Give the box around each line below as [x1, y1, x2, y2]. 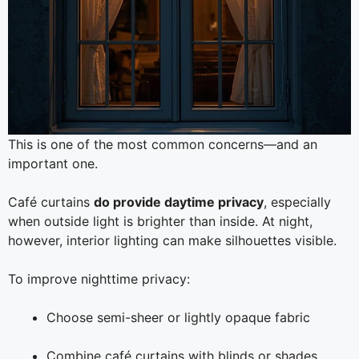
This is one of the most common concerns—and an [8, 135, 317, 152]
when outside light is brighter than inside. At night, [8, 212, 313, 229]
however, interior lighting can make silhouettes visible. [8, 232, 337, 248]
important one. [8, 155, 98, 171]
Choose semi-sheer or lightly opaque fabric [46, 309, 310, 325]
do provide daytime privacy [94, 193, 264, 210]
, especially [264, 193, 331, 210]
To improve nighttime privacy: [8, 270, 190, 287]
